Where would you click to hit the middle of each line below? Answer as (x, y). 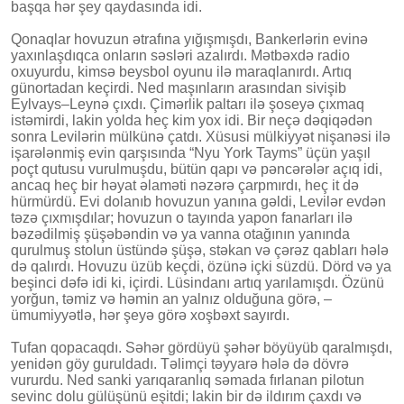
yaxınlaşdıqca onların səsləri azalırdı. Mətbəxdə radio (180, 55)
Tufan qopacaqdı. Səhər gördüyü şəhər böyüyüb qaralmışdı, (202, 347)
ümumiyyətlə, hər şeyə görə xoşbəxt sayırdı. (150, 315)
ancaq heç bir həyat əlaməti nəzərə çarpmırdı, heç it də (185, 185)
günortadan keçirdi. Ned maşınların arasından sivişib (179, 87)
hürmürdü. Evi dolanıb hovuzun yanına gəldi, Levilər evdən (198, 201)
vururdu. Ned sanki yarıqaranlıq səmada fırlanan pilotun (188, 380)
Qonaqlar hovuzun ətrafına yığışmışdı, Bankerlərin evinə (189, 39)
